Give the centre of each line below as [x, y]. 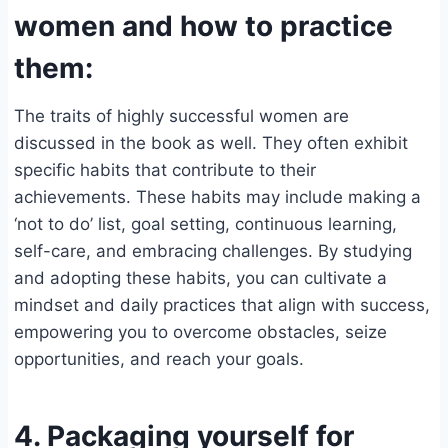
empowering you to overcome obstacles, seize [200, 332]
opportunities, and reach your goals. [159, 359]
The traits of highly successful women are [181, 116]
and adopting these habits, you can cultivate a [200, 278]
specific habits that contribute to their [165, 170]
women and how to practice [203, 26]
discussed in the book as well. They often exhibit [211, 143]
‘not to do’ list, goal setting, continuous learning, [205, 224]
